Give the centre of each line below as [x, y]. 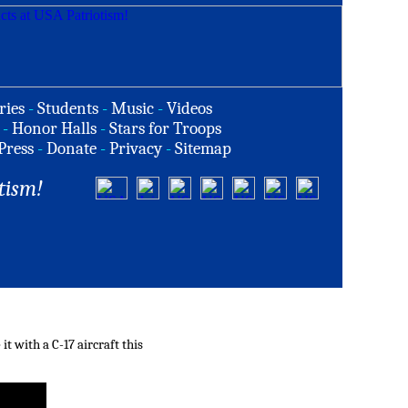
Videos [189, 108]
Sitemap [203, 148]
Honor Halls [54, 128]
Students [68, 108]
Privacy [136, 148]
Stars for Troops [165, 128]
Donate [71, 148]
